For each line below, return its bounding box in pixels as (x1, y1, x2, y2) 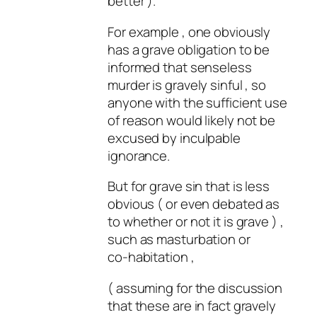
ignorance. (108, 146, 171, 165)
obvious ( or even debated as (108, 195, 280, 214)
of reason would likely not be (108, 110, 276, 129)
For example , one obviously (108, 22, 271, 41)
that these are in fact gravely (108, 296, 276, 315)
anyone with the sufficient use (108, 93, 287, 112)
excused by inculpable (108, 128, 241, 147)
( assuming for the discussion (108, 278, 283, 297)
